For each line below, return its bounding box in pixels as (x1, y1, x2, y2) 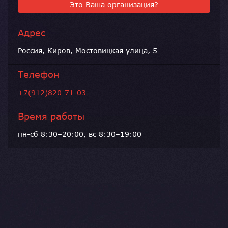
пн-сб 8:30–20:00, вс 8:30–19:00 (18, 130, 141, 139)
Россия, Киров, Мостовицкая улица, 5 (18, 46, 157, 55)
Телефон (18, 69, 59, 80)
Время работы (18, 110, 84, 122)
